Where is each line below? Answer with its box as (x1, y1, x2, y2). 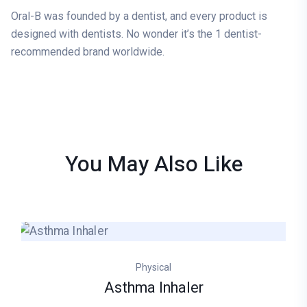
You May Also (64, 147, 204, 180)
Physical (136, 262, 171, 273)
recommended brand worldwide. (11, 45, 164, 58)
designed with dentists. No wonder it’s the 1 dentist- (11, 27, 262, 40)
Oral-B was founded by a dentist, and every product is (11, 9, 267, 23)
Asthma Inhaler (103, 278, 204, 299)
